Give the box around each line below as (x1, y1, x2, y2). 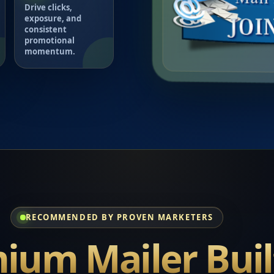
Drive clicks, (24, 2, 72, 13)
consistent (24, 24, 67, 35)
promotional (24, 35, 75, 46)
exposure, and (24, 13, 81, 24)
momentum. (24, 46, 75, 57)
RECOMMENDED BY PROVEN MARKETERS (25, 211, 213, 223)
